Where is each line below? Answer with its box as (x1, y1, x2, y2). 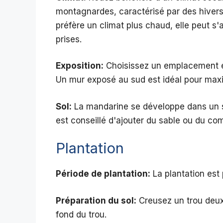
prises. (56, 34, 82, 44)
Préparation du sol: (56, 195, 136, 206)
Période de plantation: (56, 169, 150, 179)
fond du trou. (56, 209, 107, 220)
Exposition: (56, 61, 104, 71)
